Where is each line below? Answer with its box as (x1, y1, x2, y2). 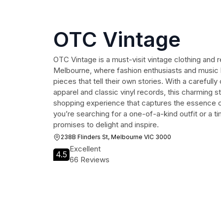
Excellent (70, 144, 101, 153)
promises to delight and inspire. (53, 120, 159, 129)
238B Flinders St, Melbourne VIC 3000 (61, 133, 171, 141)
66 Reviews (70, 155, 110, 164)
